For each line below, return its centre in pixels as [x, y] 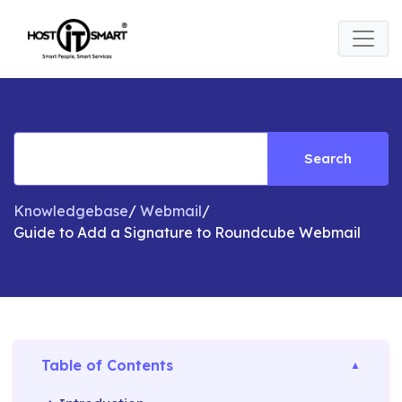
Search [328, 158]
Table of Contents [107, 365]
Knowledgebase [71, 210]
